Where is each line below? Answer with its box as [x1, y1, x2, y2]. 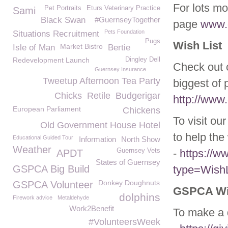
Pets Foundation [104, 28, 145, 35]
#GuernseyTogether [95, 15, 160, 24]
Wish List [173, 39, 222, 52]
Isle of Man [13, 43, 55, 52]
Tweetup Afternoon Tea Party [43, 76, 160, 86]
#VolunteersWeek [89, 217, 160, 227]
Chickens [123, 105, 160, 116]
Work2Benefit [69, 204, 114, 213]
